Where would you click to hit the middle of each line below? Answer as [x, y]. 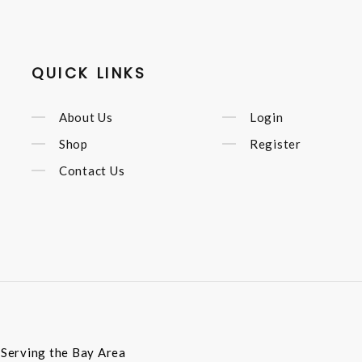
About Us [86, 117]
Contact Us [92, 171]
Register [275, 143]
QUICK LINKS [89, 73]
